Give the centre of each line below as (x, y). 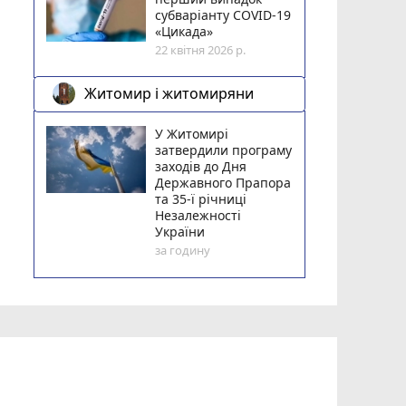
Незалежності (198, 215)
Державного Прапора (223, 182)
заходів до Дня (201, 166)
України (180, 231)
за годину (183, 250)
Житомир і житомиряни (169, 94)
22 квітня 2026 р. (201, 49)
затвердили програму (224, 150)
